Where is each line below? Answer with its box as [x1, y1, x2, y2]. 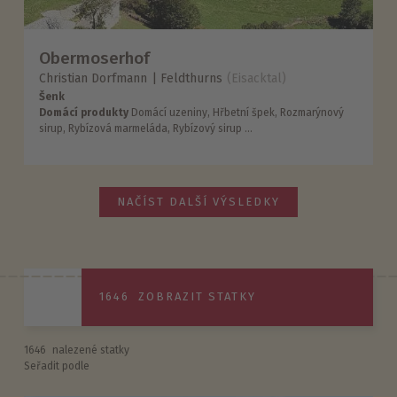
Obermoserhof [39, 47, 151, 68]
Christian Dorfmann [39, 71, 148, 87]
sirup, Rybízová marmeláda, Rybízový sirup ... [39, 122, 253, 136]
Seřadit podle [23, 359, 90, 372]
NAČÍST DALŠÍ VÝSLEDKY [117, 194, 280, 208]
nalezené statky [51, 343, 129, 356]
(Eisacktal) [227, 71, 287, 87]
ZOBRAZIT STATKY [137, 289, 256, 303]
